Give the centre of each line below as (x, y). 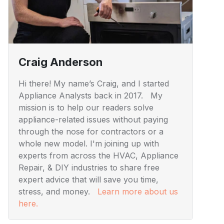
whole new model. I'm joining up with (89, 144)
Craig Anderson (60, 62)
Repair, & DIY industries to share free (89, 168)
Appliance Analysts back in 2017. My (90, 96)
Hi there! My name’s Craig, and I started (94, 84)
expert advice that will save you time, (88, 180)
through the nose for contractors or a (91, 132)
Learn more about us (138, 192)
